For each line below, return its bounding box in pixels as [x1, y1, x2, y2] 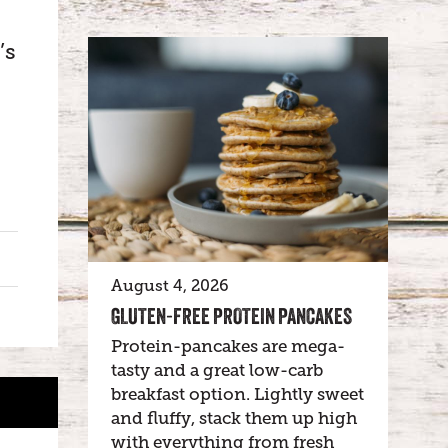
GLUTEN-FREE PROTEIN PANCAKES [111, 303, 352, 329]
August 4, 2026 [111, 277, 229, 295]
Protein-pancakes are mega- [111, 337, 345, 356]
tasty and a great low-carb [111, 361, 323, 380]
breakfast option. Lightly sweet [111, 385, 364, 404]
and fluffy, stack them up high [111, 409, 357, 428]
